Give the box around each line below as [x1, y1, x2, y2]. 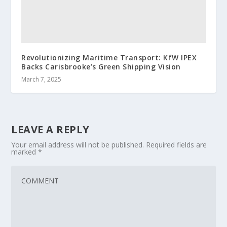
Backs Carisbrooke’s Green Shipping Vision [21, 61, 181, 71]
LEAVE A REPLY [11, 122, 90, 136]
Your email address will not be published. [11, 139, 144, 149]
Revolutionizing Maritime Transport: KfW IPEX [21, 52, 197, 62]
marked [11, 146, 39, 157]
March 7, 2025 [21, 74, 62, 84]
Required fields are [146, 139, 207, 149]
